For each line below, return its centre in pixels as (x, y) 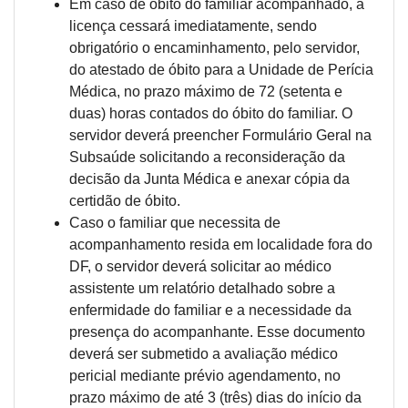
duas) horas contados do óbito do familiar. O (211, 113)
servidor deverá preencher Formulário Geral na (220, 135)
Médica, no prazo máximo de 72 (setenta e (206, 92)
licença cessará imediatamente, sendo (193, 26)
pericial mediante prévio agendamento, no (205, 376)
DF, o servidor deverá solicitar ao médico (200, 266)
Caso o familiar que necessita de (175, 223)
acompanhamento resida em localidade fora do (221, 245)
